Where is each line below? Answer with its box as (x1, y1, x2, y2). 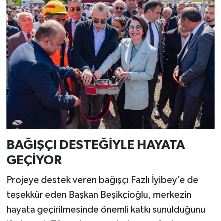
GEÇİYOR (6, 154, 62, 167)
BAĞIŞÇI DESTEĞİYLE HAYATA (6, 139, 185, 152)
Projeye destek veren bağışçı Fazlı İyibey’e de (6, 175, 198, 185)
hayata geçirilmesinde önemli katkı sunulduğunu (6, 204, 205, 215)
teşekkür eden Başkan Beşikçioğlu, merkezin (6, 189, 191, 200)
